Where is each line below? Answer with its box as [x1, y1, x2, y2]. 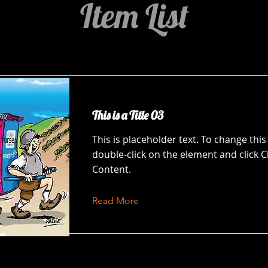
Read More [92, 195, 139, 206]
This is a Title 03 [92, 108, 163, 123]
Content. [92, 163, 131, 176]
